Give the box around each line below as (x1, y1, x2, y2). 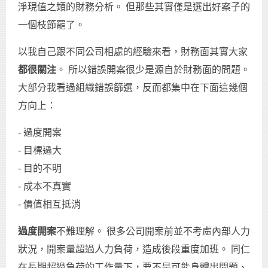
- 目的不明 (18, 163, 62, 174)
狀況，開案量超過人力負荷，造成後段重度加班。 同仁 (18, 244, 250, 255)
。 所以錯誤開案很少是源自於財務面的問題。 (56, 65, 250, 75)
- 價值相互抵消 (18, 199, 81, 210)
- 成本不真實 (18, 181, 71, 192)
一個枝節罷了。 (18, 20, 85, 31)
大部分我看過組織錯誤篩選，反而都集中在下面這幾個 (18, 83, 248, 93)
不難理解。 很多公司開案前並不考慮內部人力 (56, 226, 250, 237)
